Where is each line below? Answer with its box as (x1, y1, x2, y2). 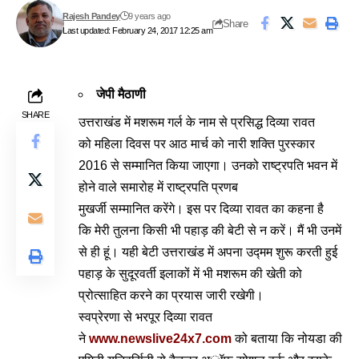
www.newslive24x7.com (89, 332, 232, 345)
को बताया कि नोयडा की (235, 332, 342, 345)
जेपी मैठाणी (96, 87, 149, 101)
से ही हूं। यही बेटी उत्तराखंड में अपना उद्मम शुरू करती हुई (79, 245, 337, 259)
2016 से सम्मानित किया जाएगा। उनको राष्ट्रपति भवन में (79, 159, 337, 172)
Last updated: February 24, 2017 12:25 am (63, 26, 213, 35)
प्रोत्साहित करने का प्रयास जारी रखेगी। (79, 288, 264, 302)
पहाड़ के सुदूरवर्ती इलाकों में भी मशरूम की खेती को (79, 267, 302, 280)
